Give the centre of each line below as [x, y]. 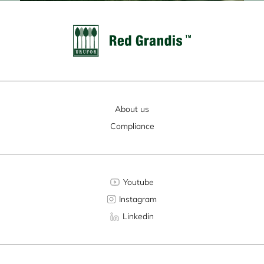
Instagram [138, 199]
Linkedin [138, 217]
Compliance [132, 126]
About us [132, 109]
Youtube [138, 182]
